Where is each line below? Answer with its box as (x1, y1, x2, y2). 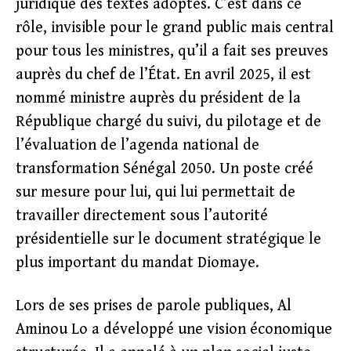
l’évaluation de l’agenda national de (16, 136, 259, 154)
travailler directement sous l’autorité (16, 207, 268, 225)
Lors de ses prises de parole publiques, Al (16, 297, 291, 315)
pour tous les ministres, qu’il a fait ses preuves (16, 42, 328, 60)
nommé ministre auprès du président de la (16, 89, 301, 107)
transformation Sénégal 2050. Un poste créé (16, 160, 313, 178)
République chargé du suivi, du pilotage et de (16, 113, 321, 131)
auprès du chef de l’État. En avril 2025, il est (16, 66, 311, 84)
